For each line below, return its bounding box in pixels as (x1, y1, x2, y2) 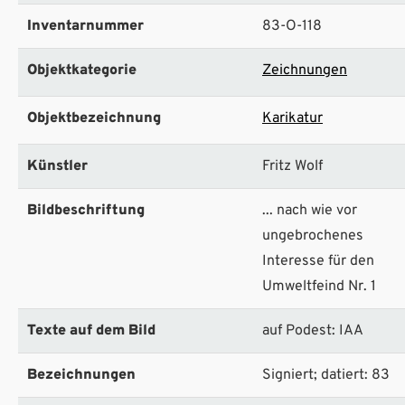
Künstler (27, 157, 88, 176)
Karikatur (262, 109, 323, 128)
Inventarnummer (27, 17, 144, 36)
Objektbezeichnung (27, 109, 161, 128)
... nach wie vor (262, 202, 357, 221)
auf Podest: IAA (262, 322, 363, 341)
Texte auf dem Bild (27, 322, 155, 341)
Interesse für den (262, 252, 374, 271)
